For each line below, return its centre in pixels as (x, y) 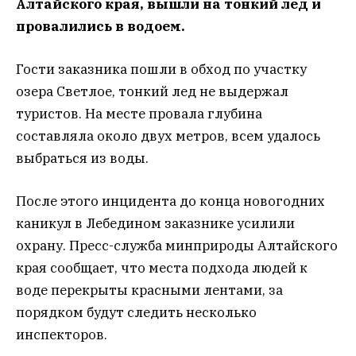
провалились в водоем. (101, 26)
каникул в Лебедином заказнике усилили (155, 224)
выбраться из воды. (82, 159)
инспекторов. (62, 335)
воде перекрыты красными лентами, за (149, 290)
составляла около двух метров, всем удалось (168, 136)
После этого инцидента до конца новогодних (170, 201)
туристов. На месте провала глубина (139, 114)
